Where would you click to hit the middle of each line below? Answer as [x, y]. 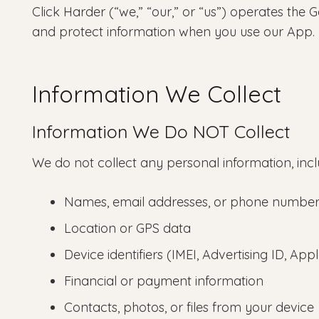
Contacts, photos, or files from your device [189, 308]
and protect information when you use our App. [173, 31]
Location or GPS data [127, 229]
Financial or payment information [164, 281]
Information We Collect [157, 94]
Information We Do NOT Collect [161, 132]
